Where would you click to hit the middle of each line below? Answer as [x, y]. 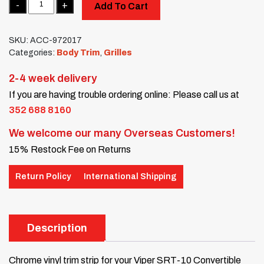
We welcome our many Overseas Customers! [122, 133]
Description [57, 228]
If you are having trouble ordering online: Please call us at [124, 94]
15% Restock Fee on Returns [70, 149]
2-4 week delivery [53, 78]
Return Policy [43, 177]
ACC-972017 [56, 40]
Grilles [118, 52]
